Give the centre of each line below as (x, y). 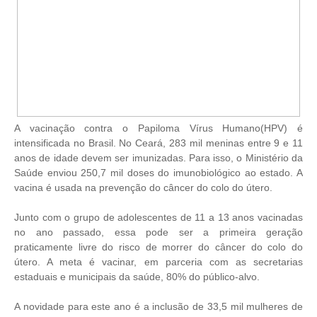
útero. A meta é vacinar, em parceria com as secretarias (158, 262)
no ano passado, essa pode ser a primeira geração (158, 232)
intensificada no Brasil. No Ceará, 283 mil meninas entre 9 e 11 (158, 143)
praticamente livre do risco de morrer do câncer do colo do (158, 247)
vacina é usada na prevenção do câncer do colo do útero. (143, 188)
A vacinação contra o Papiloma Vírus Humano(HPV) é (158, 128)
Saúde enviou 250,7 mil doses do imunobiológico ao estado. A (158, 173)
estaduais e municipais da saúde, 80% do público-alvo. (138, 277)
